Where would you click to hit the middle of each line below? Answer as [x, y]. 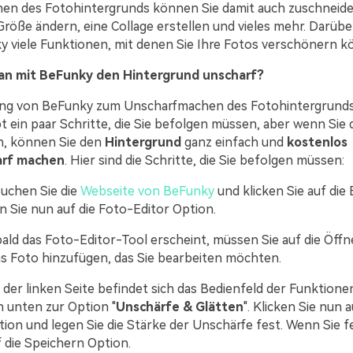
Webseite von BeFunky [147, 191]
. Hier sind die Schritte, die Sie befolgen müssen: [204, 161]
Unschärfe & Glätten [179, 307]
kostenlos [317, 143]
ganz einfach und [234, 143]
